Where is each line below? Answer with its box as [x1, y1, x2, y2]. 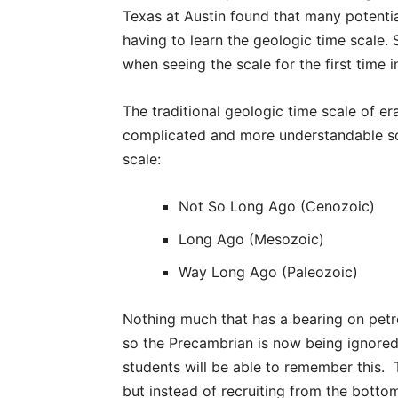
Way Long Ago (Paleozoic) [179, 263, 358, 281]
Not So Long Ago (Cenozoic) [179, 197, 375, 215]
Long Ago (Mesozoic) [179, 230, 324, 248]
